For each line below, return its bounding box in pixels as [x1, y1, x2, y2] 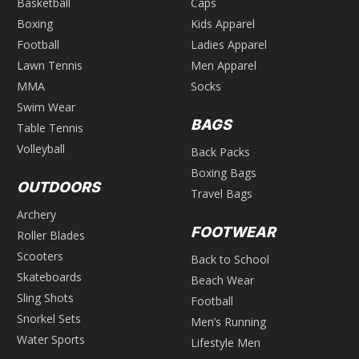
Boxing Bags [191, 164, 256, 180]
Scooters [17, 248, 63, 264]
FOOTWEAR [191, 223, 276, 240]
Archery [17, 206, 56, 222]
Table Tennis [17, 119, 83, 135]
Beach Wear [191, 272, 254, 288]
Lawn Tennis [17, 57, 83, 73]
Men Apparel [191, 57, 256, 73]
